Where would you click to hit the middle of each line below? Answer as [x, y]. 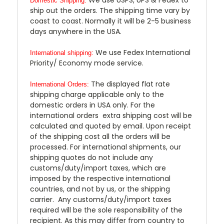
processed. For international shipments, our [105, 147]
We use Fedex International [142, 52]
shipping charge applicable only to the [97, 94]
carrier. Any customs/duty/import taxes [101, 199]
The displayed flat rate [130, 84]
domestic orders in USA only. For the [92, 105]
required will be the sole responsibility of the [106, 210]
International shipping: [62, 52]
